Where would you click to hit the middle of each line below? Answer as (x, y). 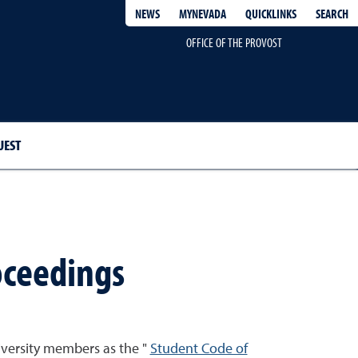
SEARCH (332, 13)
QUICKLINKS (271, 13)
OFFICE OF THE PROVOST (234, 42)
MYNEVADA (203, 14)
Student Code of (199, 349)
